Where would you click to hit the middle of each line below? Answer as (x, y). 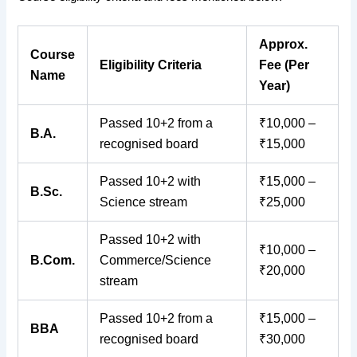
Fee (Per (284, 65)
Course (53, 54)
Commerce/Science (156, 260)
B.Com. (53, 260)
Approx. (284, 44)
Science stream (144, 202)
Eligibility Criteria (151, 65)
